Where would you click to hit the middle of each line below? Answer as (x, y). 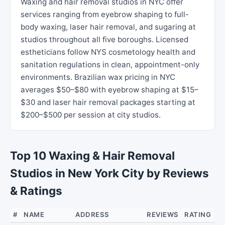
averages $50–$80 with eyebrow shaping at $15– (109, 90)
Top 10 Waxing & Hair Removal (92, 155)
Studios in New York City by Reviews (109, 173)
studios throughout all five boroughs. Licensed (104, 39)
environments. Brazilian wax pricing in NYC (98, 77)
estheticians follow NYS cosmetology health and (108, 52)
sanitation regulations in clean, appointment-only (110, 65)
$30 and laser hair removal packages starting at (108, 102)
